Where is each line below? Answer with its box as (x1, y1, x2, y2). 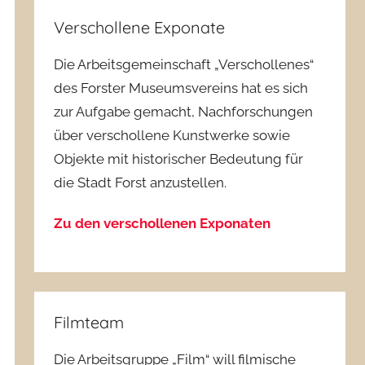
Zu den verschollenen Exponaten (54, 215, 271, 232)
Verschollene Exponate (54, 16, 226, 37)
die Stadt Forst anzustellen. (54, 174, 227, 191)
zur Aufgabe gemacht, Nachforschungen (54, 103, 314, 120)
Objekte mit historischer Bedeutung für (54, 150, 304, 167)
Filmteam (54, 312, 125, 333)
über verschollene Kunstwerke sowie (54, 126, 291, 143)
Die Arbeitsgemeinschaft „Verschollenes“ (54, 55, 314, 73)
